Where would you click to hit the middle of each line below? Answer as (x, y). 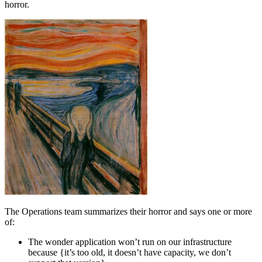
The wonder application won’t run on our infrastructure (130, 242)
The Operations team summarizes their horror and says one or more (128, 211)
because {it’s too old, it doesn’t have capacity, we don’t (130, 252)
